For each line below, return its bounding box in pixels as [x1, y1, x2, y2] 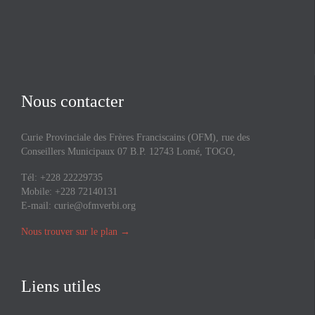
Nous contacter [21, 92, 124, 110]
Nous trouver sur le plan [21, 226, 117, 237]
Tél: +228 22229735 [21, 172, 103, 183]
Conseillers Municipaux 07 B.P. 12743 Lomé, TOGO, [21, 146, 236, 157]
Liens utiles [21, 276, 101, 295]
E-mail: [21, 200, 54, 211]
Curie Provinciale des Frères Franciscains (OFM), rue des [21, 132, 250, 143]
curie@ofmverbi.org [54, 200, 136, 211]
